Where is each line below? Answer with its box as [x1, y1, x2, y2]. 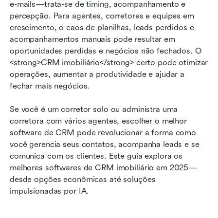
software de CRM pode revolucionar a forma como [10, 127, 197, 137]
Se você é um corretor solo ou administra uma [10, 104, 178, 114]
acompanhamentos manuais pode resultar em [10, 34, 175, 44]
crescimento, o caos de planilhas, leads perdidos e [10, 22, 194, 32]
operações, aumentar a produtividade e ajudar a [10, 69, 185, 79]
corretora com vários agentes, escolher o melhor [10, 116, 187, 126]
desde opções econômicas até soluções [10, 174, 156, 184]
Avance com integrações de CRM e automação [19, 52, 195, 61]
